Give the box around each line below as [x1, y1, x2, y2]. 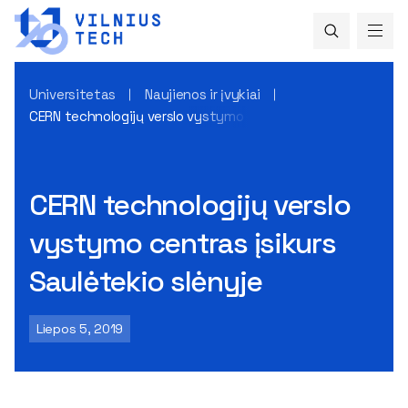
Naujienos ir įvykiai [145, 85, 261, 103]
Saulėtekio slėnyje [29, 262, 262, 300]
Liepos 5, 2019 [36, 320, 124, 337]
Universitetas [29, 85, 117, 103]
